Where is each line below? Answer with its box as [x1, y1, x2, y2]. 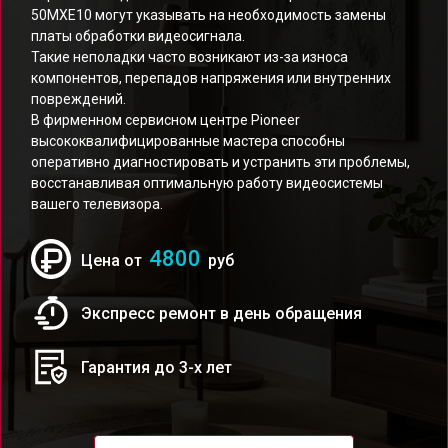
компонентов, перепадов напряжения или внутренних [31, 70, 391, 86]
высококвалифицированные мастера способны [31, 133, 345, 149]
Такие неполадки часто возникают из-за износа [31, 49, 348, 65]
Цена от [81, 251, 146, 270]
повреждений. [31, 91, 126, 107]
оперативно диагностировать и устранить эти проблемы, [31, 154, 410, 170]
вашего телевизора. [31, 196, 163, 212]
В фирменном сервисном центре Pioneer [31, 112, 300, 128]
